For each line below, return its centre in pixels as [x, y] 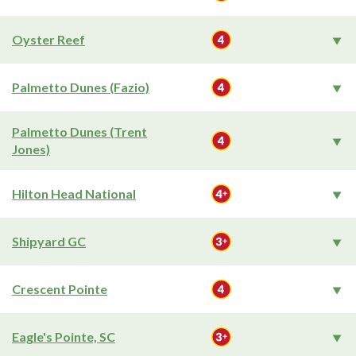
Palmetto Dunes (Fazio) [81, 87]
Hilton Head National [74, 193]
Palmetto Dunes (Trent [79, 132]
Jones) [31, 149]
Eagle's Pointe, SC [64, 337]
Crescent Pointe [60, 289]
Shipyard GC [49, 241]
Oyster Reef [48, 39]
